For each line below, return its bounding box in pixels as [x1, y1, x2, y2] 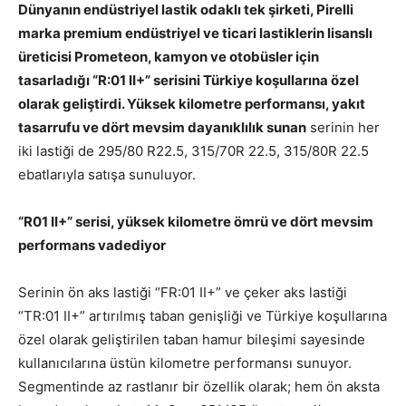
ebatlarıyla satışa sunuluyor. [18, 165, 196, 183]
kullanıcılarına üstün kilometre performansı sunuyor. [18, 353, 352, 372]
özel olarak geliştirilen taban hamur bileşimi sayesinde [18, 330, 365, 348]
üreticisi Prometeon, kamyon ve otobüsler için [18, 47, 319, 65]
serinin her [306, 118, 380, 136]
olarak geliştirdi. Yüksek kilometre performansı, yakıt [18, 94, 365, 112]
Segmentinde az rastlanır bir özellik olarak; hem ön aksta [18, 377, 380, 395]
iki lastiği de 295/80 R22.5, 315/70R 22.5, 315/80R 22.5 [18, 141, 369, 159]
